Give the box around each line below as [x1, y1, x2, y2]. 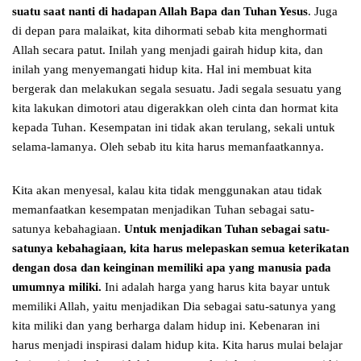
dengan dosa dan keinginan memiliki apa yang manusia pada [12, 261, 331, 275]
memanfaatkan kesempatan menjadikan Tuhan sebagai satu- [12, 203, 314, 217]
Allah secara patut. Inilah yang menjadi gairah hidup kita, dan [12, 44, 323, 57]
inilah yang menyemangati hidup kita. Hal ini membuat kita [12, 63, 312, 77]
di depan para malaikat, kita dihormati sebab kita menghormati [12, 24, 327, 38]
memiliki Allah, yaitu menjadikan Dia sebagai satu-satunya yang [12, 300, 336, 313]
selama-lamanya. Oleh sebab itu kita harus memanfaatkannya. [12, 140, 324, 154]
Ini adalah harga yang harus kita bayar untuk [102, 280, 330, 294]
